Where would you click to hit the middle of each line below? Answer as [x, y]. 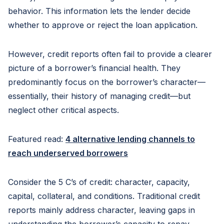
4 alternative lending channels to [130, 139]
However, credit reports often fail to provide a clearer [110, 54]
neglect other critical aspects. [63, 110]
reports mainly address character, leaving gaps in [101, 210]
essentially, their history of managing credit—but [99, 96]
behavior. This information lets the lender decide [99, 11]
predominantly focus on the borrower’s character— [107, 82]
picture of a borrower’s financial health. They [94, 68]
